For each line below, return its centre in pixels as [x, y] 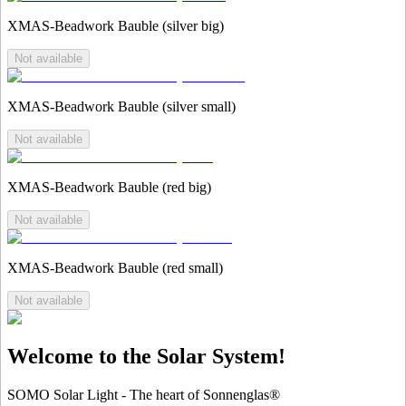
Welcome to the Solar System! [146, 356]
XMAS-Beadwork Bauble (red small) [115, 267]
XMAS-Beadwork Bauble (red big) [109, 187]
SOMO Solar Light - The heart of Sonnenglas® [144, 394]
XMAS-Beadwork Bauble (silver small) [121, 106]
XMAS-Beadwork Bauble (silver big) [116, 25]
